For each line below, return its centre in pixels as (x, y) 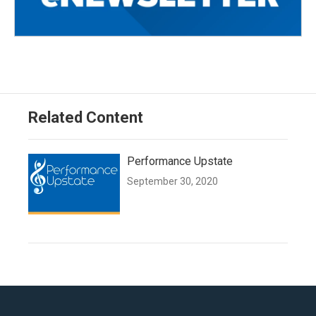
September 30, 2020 (172, 181)
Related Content (86, 117)
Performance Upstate (180, 161)
